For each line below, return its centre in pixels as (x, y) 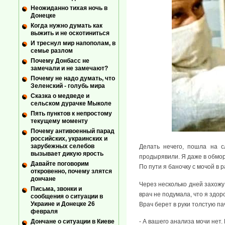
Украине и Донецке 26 (63, 204)
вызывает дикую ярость (67, 154)
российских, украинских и (69, 139)
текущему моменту (59, 121)
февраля (44, 212)
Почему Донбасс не (60, 61)
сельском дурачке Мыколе (71, 104)
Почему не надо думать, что (73, 79)
